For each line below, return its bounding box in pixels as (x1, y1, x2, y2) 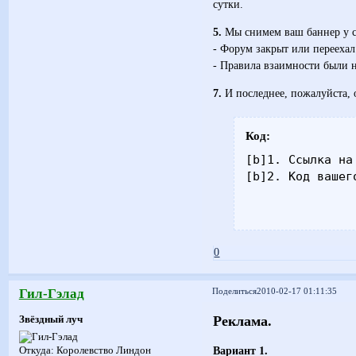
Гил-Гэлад (18, 285, 84, 301)
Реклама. (213, 312, 273, 329)
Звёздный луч (18, 314, 83, 326)
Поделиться (212, 286, 257, 296)
